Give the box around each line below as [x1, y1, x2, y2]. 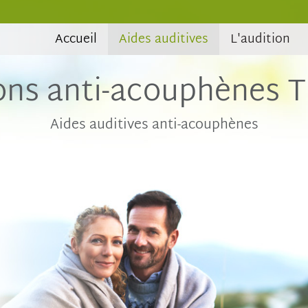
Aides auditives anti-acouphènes [49, 114, 258, 135]
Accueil [55, 30, 97, 49]
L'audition [230, 30, 290, 49]
